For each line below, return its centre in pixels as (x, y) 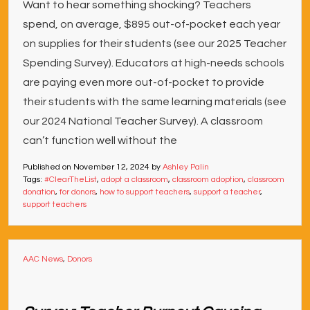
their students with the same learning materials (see (155, 102)
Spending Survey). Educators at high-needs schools (154, 63)
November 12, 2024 (111, 167)
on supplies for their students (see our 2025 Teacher (155, 44)
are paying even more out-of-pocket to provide (144, 82)
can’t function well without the (100, 140)
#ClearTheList (71, 180)
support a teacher (227, 192)
